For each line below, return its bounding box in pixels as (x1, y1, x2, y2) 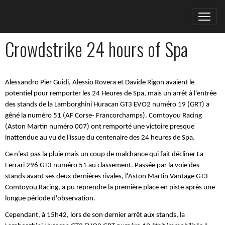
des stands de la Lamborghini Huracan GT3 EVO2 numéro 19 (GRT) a (5, 101, 209, 108)
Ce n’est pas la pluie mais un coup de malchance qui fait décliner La (5, 151, 203, 158)
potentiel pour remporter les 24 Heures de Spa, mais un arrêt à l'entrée (5, 90, 216, 97)
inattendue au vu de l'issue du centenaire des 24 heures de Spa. (5, 134, 195, 142)
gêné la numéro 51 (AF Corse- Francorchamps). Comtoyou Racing (5, 112, 202, 120)
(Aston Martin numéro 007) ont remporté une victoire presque (5, 123, 194, 131)
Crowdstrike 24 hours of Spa (5, 35, 188, 63)
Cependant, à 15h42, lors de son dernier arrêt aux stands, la (5, 211, 185, 219)
